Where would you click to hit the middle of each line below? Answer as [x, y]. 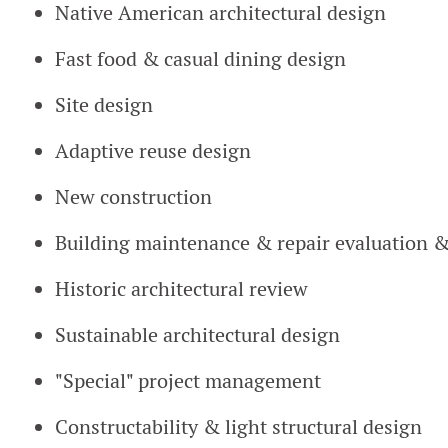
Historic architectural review [181, 289]
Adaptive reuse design [153, 151]
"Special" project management [188, 381]
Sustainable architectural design [197, 335]
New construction [133, 197]
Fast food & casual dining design [200, 59]
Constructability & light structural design [238, 427]
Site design [104, 105]
